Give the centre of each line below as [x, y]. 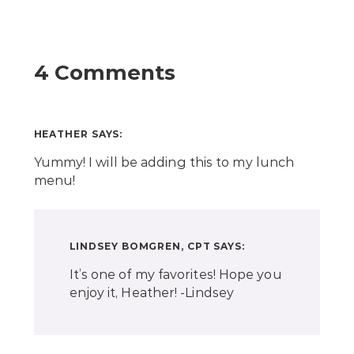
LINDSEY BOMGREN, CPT [140, 247]
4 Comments [104, 73]
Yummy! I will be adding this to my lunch [164, 163]
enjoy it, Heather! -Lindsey [151, 293]
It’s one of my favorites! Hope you [175, 275]
